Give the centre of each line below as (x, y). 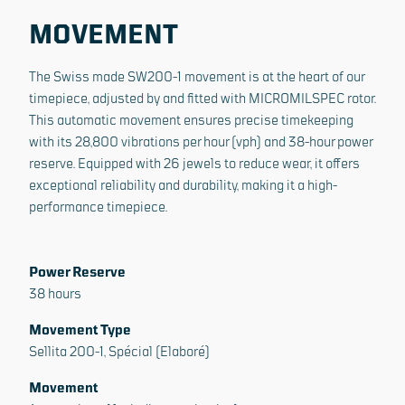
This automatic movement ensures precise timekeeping (191, 120)
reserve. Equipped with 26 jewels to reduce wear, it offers (194, 163)
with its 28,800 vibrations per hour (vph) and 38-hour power (201, 141)
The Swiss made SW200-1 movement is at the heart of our (197, 76)
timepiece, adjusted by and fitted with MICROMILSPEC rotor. (202, 98)
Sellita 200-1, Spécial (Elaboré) (119, 351)
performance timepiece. (98, 207)
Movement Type (80, 330)
